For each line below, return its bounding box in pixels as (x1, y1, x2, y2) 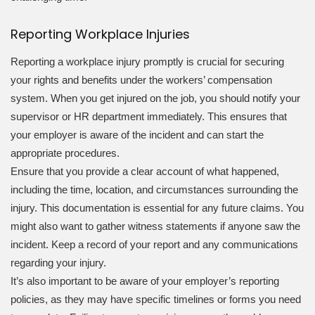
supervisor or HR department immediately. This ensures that (11, 110, 287, 122)
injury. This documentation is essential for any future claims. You (11, 201, 304, 214)
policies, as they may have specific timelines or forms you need (11, 292, 301, 305)
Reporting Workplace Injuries (11, 25, 190, 44)
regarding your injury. (11, 256, 106, 269)
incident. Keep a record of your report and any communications (11, 238, 298, 250)
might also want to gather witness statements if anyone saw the (11, 219, 300, 232)
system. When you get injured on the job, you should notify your (11, 91, 300, 104)
